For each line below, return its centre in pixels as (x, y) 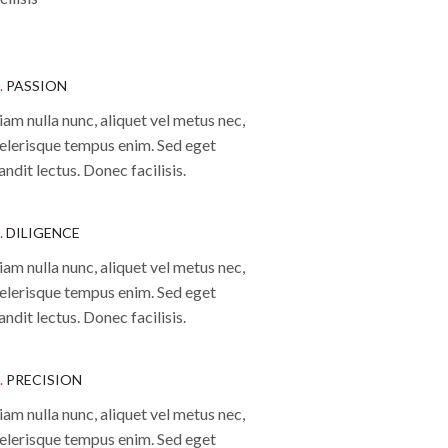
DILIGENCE (41, 232)
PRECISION (42, 379)
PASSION (35, 85)
